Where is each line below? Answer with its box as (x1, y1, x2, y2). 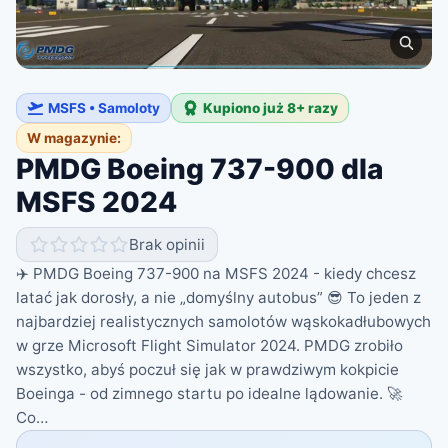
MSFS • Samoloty (48, 100, 160, 116)
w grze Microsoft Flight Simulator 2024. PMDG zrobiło (16, 336, 403, 355)
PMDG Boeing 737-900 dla (16, 152, 383, 186)
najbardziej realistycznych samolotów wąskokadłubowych (16, 312, 431, 331)
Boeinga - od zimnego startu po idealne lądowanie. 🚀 (16, 384, 402, 403)
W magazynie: (27, 130, 121, 146)
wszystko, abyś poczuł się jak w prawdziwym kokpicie (16, 360, 399, 379)
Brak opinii (129, 235, 205, 254)
